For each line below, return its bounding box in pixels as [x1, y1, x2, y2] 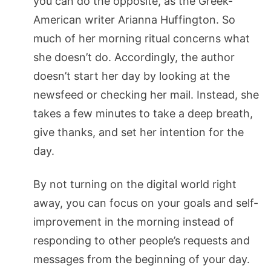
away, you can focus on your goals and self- [33, 196, 258, 209]
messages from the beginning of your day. [33, 252, 250, 266]
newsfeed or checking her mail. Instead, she [33, 88, 259, 101]
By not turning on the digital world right [33, 177, 237, 191]
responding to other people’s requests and [33, 233, 250, 247]
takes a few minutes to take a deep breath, [33, 106, 253, 120]
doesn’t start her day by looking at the [33, 69, 230, 82]
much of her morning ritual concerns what [33, 31, 250, 45]
